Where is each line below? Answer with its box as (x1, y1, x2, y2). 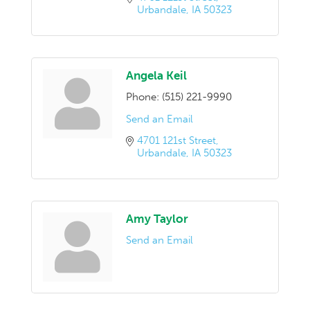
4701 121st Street (137, 134, 216, 147)
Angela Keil (126, 68, 187, 82)
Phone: (126, 90, 159, 103)
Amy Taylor (126, 211, 188, 226)
